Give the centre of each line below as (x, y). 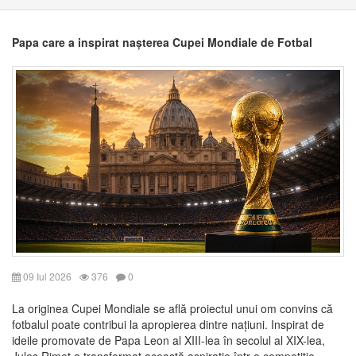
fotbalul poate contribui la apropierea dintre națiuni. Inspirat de (168, 324)
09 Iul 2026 (46, 276)
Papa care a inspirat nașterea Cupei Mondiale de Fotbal (162, 42)
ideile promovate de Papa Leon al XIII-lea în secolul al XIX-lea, (168, 340)
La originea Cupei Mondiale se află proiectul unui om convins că (172, 308)
